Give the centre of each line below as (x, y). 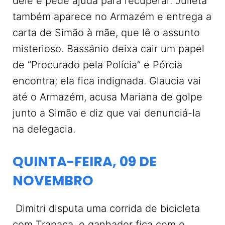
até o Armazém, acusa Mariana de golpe (107, 97)
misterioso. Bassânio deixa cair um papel (108, 49)
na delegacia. (44, 129)
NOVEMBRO (53, 181)
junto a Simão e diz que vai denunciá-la (106, 113)
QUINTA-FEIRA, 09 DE (85, 161)
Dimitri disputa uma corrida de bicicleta (106, 208)
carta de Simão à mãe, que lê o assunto (106, 33)
